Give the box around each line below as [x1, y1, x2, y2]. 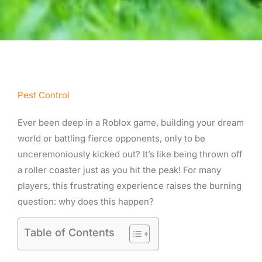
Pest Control [18, 89, 70, 101]
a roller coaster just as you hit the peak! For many [18, 164, 221, 175]
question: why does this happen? [18, 195, 154, 207]
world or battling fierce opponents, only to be [18, 132, 205, 144]
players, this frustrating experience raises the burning [18, 180, 242, 191]
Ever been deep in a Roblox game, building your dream [18, 116, 244, 128]
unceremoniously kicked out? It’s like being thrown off [18, 148, 243, 160]
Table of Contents [24, 226, 115, 239]
